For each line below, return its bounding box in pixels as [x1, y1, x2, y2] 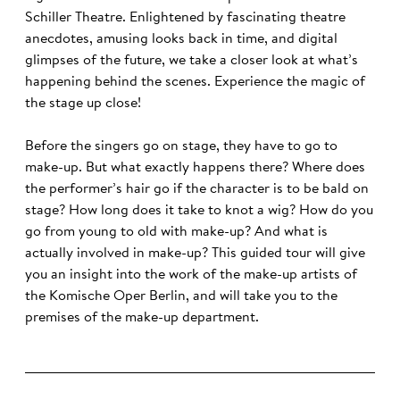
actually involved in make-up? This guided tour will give [25, 246, 365, 261]
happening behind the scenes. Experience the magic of [25, 75, 365, 89]
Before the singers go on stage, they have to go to [25, 139, 337, 154]
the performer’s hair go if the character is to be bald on [25, 182, 369, 196]
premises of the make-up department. [25, 311, 259, 325]
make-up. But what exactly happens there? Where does [25, 161, 365, 175]
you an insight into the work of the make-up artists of [25, 268, 357, 282]
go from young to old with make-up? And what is [25, 225, 328, 239]
